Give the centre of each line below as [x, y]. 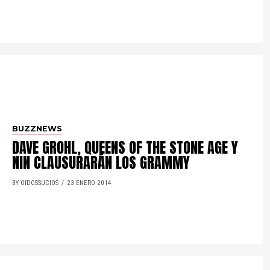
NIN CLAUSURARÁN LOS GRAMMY [101, 162]
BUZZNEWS [37, 128]
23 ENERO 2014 [89, 183]
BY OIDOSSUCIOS [36, 183]
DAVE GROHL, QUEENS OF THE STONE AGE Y [125, 147]
